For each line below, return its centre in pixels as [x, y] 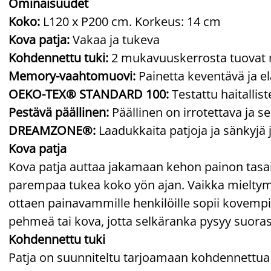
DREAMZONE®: [54, 130]
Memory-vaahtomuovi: [72, 76]
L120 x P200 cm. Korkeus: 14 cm [130, 21]
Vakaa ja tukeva [115, 39]
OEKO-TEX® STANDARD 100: [90, 94]
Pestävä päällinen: [60, 112]
